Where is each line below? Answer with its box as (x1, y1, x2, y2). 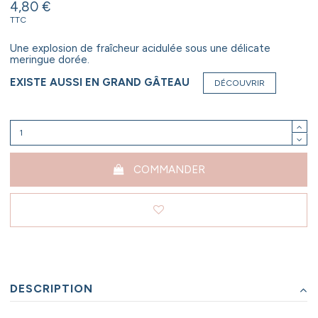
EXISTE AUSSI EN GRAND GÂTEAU (10, 75, 190, 89)
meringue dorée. (10, 53, 89, 67)
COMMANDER (133, 163, 206, 176)
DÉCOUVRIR (214, 77, 265, 88)
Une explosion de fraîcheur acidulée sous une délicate (10, 42, 270, 55)
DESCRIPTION (10, 281, 93, 295)
